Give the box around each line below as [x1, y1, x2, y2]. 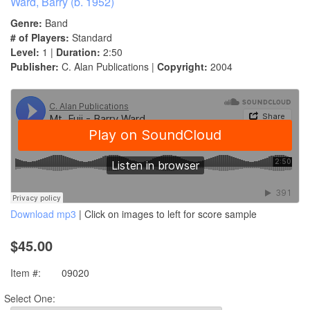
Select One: [4, 291, 55, 306]
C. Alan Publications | [59, 60, 157, 74]
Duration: [56, 45, 100, 60]
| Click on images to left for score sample [76, 207, 257, 221]
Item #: [10, 266, 41, 280]
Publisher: [10, 60, 59, 74]
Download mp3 [10, 207, 76, 221]
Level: [10, 45, 39, 60]
